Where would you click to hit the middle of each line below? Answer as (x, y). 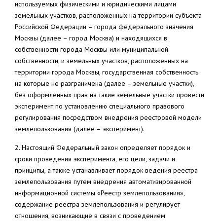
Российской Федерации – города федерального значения (104, 27)
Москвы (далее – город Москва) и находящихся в (91, 38)
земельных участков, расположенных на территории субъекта (108, 15)
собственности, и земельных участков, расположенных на (101, 61)
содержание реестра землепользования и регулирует (97, 204)
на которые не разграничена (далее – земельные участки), (104, 83)
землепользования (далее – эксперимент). (80, 129)
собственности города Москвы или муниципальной (92, 49)
